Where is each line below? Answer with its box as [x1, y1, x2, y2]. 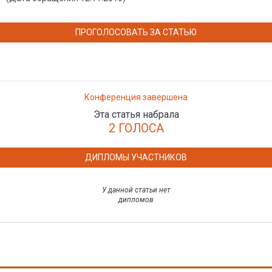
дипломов [118, 195, 154, 205]
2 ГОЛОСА [108, 121, 164, 136]
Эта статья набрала [93, 109, 179, 121]
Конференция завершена [84, 92, 188, 103]
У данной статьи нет [101, 186, 171, 195]
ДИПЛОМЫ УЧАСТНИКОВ [85, 152, 187, 163]
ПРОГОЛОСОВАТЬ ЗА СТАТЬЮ [75, 27, 197, 38]
